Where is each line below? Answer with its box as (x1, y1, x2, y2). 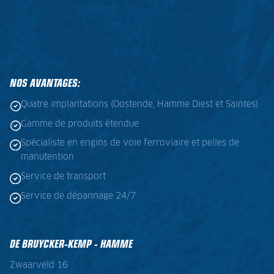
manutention (20, 153, 74, 162)
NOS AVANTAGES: (10, 75, 80, 90)
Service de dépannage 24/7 (20, 191, 136, 201)
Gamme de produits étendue (20, 119, 139, 128)
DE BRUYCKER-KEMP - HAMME (10, 235, 133, 251)
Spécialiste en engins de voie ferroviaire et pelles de (20, 139, 239, 148)
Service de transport (20, 172, 106, 182)
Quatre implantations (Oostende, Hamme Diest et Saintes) (20, 100, 258, 109)
